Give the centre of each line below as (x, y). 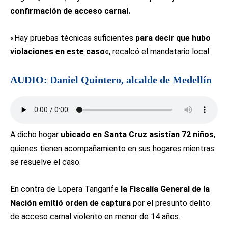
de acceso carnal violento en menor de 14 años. (95, 217)
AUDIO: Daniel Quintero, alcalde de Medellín (111, 80)
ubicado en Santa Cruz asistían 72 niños (136, 135)
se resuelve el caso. (46, 162)
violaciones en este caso (58, 52)
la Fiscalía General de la (165, 189)
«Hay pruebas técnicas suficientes (73, 38)
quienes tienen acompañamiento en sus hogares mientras (112, 148)
